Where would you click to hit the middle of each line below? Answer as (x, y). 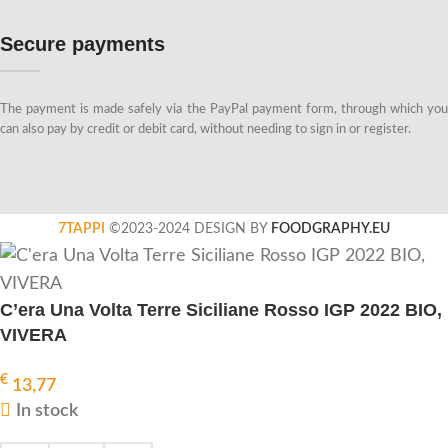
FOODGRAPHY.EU (330, 228)
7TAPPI (81, 228)
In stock (47, 410)
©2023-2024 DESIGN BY (188, 228)
